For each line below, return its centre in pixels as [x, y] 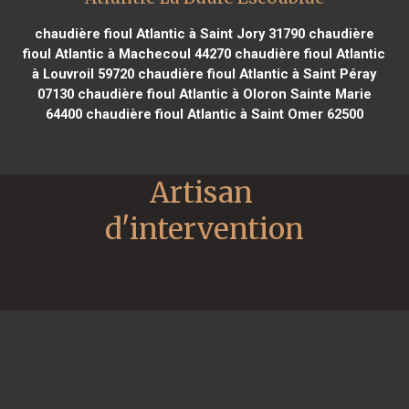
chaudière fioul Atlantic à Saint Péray [256, 73]
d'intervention [204, 229]
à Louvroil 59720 [84, 73]
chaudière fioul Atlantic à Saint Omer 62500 [222, 114]
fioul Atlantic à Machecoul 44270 [127, 53]
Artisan [201, 192]
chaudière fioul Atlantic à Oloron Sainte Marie [222, 94]
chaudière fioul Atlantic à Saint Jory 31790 [169, 33]
